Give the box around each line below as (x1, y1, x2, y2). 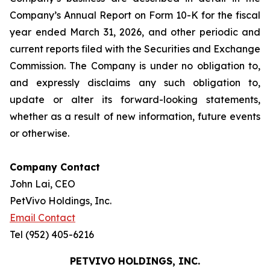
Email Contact (10, 212, 75, 224)
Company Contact (10, 161, 100, 173)
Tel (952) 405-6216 (10, 228, 94, 240)
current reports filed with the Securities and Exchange (10, 43, 260, 55)
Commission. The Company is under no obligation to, (10, 60, 260, 72)
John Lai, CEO (10, 178, 75, 190)
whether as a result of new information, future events (10, 110, 260, 122)
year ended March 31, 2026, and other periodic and (10, 26, 260, 38)
